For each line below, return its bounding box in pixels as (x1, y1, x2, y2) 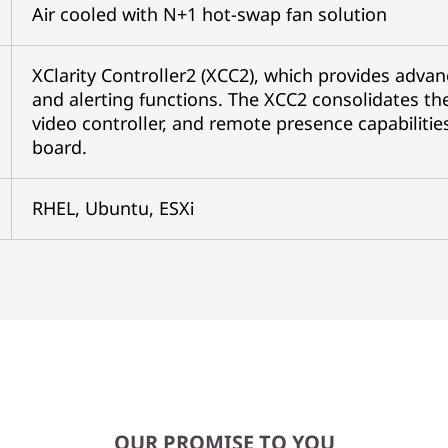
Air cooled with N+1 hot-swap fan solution (31, 2, 387, 26)
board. (31, 135, 87, 159)
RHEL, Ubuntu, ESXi (31, 196, 194, 220)
